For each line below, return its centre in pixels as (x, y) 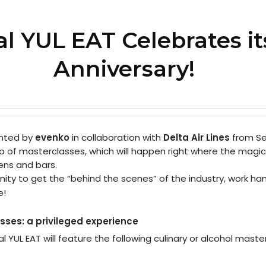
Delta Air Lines (197, 137)
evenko (52, 137)
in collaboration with (116, 137)
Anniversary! (124, 68)
